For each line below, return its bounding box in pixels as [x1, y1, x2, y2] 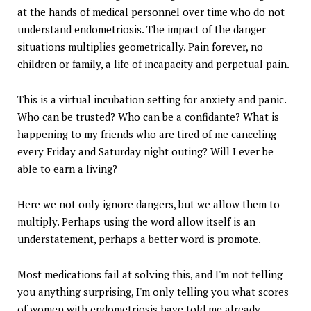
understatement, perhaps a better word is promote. [17, 232, 261, 246]
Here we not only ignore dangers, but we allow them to [17, 197, 280, 212]
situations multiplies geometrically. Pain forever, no [17, 40, 263, 54]
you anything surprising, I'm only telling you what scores [17, 285, 289, 299]
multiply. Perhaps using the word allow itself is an [17, 215, 255, 229]
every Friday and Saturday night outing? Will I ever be [17, 144, 274, 159]
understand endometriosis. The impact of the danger [17, 22, 266, 37]
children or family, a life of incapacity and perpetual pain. [17, 57, 289, 72]
